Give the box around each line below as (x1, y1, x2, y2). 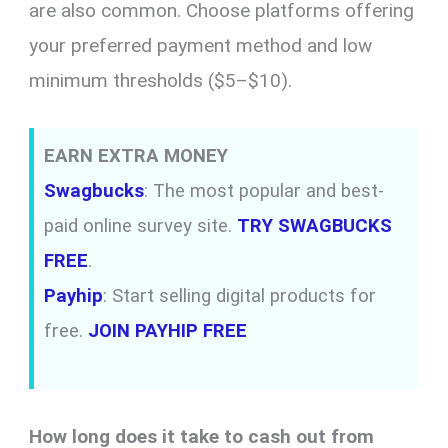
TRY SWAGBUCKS (237, 215, 393, 238)
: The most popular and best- (144, 180, 385, 203)
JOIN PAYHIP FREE (88, 320, 248, 343)
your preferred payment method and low (29, 33, 373, 57)
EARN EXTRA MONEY (44, 145, 229, 168)
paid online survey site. (44, 215, 238, 238)
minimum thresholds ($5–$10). (29, 68, 293, 92)
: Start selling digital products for (103, 285, 377, 308)
